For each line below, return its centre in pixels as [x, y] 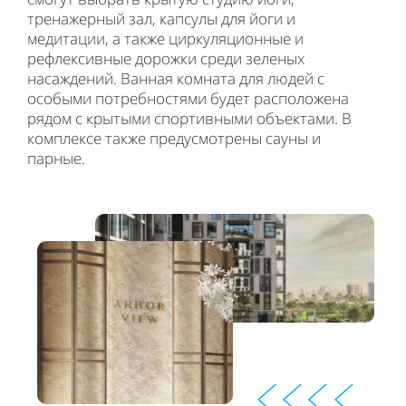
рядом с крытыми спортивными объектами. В [189, 118]
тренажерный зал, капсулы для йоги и [161, 19]
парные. [56, 158]
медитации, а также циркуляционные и [165, 39]
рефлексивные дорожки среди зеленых [166, 58]
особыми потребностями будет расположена [188, 98]
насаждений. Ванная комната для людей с [176, 78]
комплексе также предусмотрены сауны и [174, 138]
